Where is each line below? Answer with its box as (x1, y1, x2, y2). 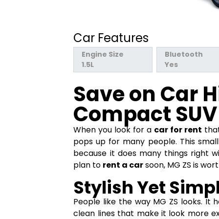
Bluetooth (165, 49, 203, 59)
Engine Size (82, 49, 124, 59)
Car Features (73, 29, 149, 46)
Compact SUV (73, 99, 218, 129)
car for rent (154, 124, 202, 135)
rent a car (103, 159, 144, 171)
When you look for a (73, 124, 154, 135)
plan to (73, 159, 103, 171)
